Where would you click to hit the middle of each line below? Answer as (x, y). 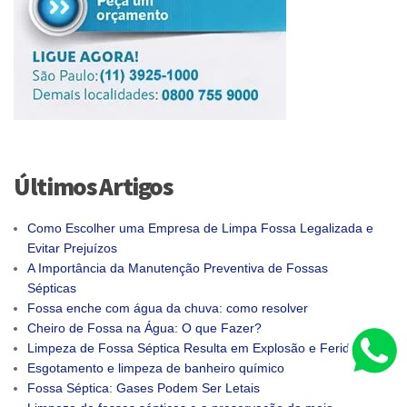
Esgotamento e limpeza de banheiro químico (156, 367)
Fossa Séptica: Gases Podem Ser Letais (144, 387)
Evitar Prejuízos (72, 248)
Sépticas (52, 288)
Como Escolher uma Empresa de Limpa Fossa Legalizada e (200, 228)
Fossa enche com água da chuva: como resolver (168, 308)
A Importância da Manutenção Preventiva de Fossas (178, 268)
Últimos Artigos (93, 186)
